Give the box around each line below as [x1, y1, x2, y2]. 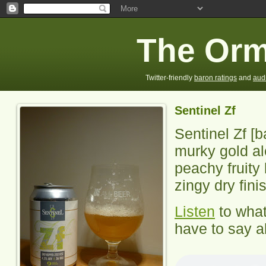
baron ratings [194, 74, 237, 82]
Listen [175, 203, 215, 220]
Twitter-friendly [145, 74, 194, 82]
